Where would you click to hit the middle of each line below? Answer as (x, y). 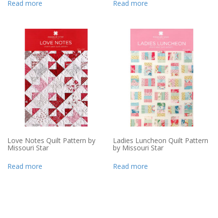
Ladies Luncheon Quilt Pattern (161, 140)
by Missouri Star (138, 147)
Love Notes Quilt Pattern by (51, 140)
